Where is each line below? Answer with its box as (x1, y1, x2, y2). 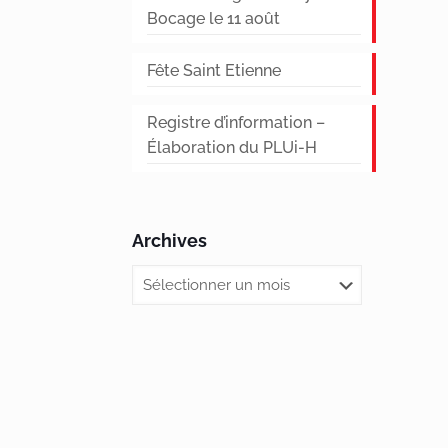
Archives (131, 230, 207, 252)
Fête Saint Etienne (146, 61, 281, 81)
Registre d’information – (146, 113, 325, 133)
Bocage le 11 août (146, 9, 280, 29)
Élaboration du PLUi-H (146, 138, 317, 158)
